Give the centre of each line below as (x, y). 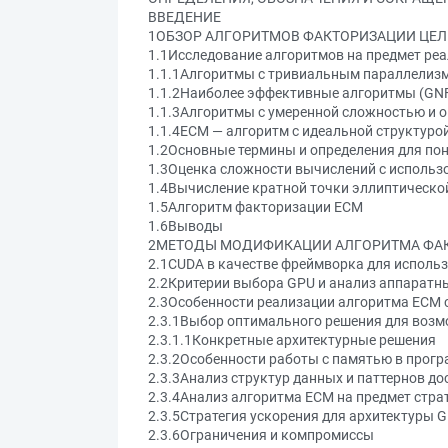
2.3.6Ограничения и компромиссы (261, 435)
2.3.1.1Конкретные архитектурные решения (292, 340)
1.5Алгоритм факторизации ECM (255, 207)
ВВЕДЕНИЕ (184, 17)
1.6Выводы (185, 226)
